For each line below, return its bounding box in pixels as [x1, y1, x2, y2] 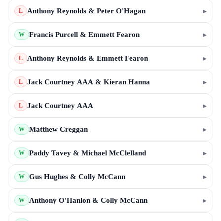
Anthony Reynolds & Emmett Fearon [27, 54, 148, 62]
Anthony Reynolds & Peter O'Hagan [27, 7, 146, 15]
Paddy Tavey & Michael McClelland [29, 149, 146, 157]
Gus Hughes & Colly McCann [29, 173, 125, 181]
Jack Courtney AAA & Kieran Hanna [27, 78, 150, 86]
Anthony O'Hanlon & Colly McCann [29, 196, 147, 204]
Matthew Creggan [29, 125, 88, 133]
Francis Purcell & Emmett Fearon [29, 31, 140, 38]
